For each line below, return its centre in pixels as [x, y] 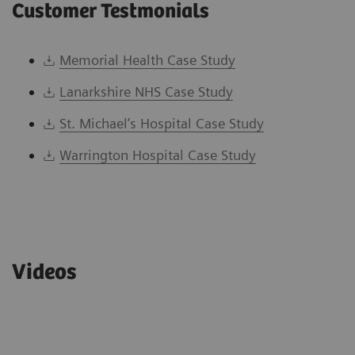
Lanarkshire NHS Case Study [146, 91]
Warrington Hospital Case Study [157, 155]
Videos [44, 272]
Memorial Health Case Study [147, 59]
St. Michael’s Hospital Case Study [161, 123]
